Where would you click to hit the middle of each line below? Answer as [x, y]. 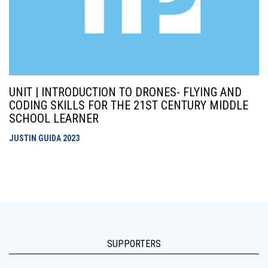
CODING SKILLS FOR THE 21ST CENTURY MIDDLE [129, 105]
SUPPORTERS [134, 244]
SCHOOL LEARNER [54, 118]
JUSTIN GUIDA [36, 138]
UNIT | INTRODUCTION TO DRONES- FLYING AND [125, 92]
